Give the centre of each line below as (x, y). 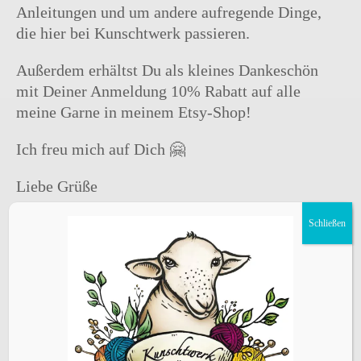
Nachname (58, 334)
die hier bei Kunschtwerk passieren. (133, 33)
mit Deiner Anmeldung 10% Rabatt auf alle (158, 91)
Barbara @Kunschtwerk (94, 224)
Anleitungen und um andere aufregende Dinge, (169, 12)
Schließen (327, 224)
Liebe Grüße (57, 187)
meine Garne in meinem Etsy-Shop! (134, 112)
